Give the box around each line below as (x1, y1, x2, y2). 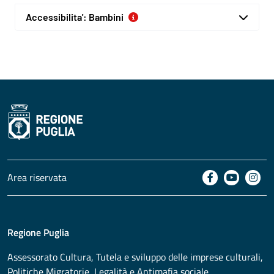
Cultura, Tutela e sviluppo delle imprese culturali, (60, 250, 263, 264)
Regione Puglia (7, 225, 69, 240)
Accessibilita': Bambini (26, 10, 124, 23)
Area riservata (7, 170, 67, 185)
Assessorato (7, 250, 57, 264)
